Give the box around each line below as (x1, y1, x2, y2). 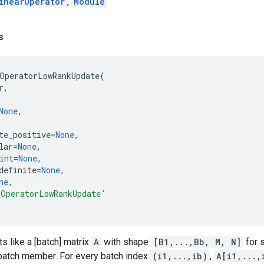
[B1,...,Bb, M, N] (153, 236, 241, 247)
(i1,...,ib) (153, 250, 207, 262)
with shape (101, 236, 151, 247)
